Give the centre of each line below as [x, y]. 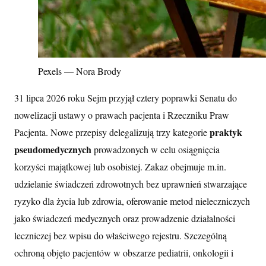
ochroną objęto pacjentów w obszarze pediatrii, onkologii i [124, 252]
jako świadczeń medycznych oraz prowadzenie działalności [125, 218]
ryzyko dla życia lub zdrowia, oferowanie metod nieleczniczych [132, 201]
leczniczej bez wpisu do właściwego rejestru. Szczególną [121, 235]
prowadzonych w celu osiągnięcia [156, 149]
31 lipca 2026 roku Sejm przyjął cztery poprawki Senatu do [126, 97]
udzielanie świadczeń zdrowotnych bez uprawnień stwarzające [131, 183]
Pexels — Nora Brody [80, 71]
